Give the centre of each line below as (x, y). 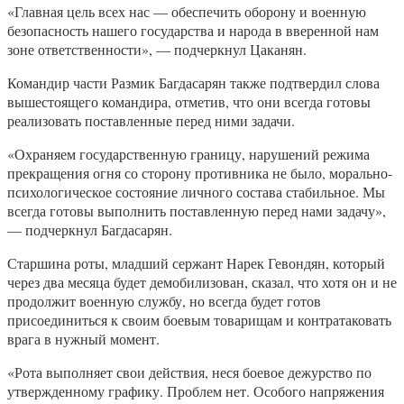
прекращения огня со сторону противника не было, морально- (200, 173)
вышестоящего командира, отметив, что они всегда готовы (189, 102)
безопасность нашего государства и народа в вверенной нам (193, 31)
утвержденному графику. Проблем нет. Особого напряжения (196, 391)
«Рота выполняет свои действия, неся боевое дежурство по (189, 372)
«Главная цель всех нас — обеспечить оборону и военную (187, 12)
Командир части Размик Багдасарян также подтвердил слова (193, 83)
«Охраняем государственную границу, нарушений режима (188, 154)
